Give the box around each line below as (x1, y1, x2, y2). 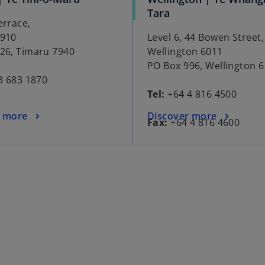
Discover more (147, 109, 217, 122)
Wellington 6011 (147, 45, 223, 59)
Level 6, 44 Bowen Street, (147, 31, 264, 44)
